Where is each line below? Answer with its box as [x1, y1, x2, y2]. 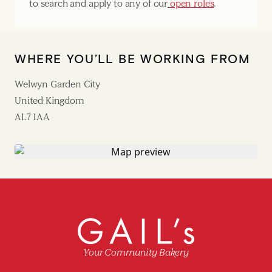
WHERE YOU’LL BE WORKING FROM [15, 51, 251, 66]
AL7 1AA [15, 111, 50, 123]
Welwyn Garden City [15, 78, 101, 90]
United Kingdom [15, 95, 84, 106]
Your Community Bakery [83, 246, 189, 258]
